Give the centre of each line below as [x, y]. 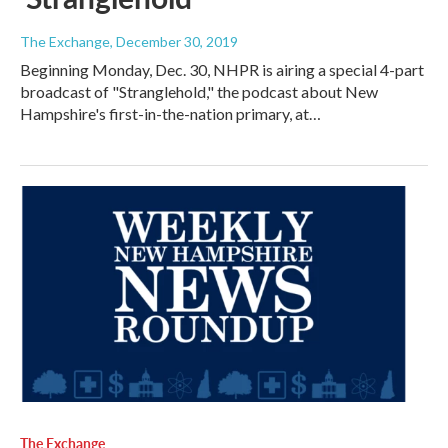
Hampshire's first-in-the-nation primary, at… [170, 114]
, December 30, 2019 [174, 42]
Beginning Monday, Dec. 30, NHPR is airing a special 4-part [222, 70]
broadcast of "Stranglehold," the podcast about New [199, 92]
